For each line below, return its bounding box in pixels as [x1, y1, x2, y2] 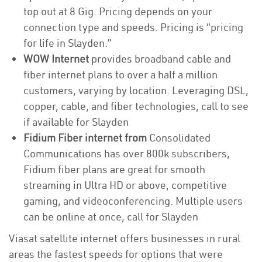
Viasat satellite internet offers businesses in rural [9, 232, 240, 245]
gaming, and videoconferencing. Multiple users [23, 194, 243, 208]
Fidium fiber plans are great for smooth [23, 163, 205, 176]
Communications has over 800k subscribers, [23, 147, 230, 160]
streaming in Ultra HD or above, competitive [23, 178, 227, 192]
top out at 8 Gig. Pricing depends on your [23, 5, 212, 18]
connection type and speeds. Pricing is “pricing [23, 20, 243, 34]
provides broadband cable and [89, 52, 231, 65]
